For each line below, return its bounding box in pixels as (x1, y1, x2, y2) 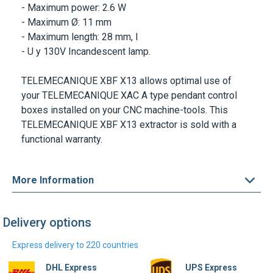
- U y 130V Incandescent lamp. (21, 46, 151, 57)
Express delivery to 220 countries (12, 240, 138, 250)
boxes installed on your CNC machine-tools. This (21, 104, 228, 116)
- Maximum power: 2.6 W (21, 2, 129, 13)
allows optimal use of (137, 75, 232, 87)
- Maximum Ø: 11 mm (21, 16, 114, 28)
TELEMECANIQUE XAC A (42, 90, 147, 101)
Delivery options (3, 215, 91, 230)
